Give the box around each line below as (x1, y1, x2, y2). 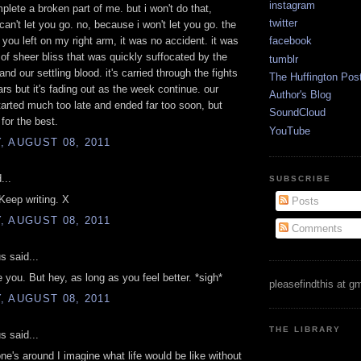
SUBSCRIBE (269, 173, 332, 183)
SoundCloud (269, 106, 326, 119)
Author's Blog (269, 89, 331, 102)
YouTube (269, 124, 310, 137)
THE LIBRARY (269, 325, 342, 334)
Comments (288, 222, 342, 234)
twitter (269, 17, 297, 30)
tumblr (269, 52, 298, 65)
